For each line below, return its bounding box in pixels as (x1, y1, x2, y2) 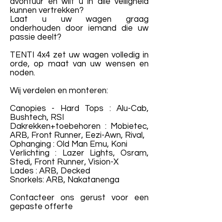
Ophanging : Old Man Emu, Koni (10, 140, 127, 149)
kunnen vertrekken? (10, 6, 86, 15)
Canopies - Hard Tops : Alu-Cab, (10, 104, 149, 113)
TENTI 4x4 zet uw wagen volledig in (10, 51, 149, 59)
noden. (10, 68, 35, 77)
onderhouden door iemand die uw (10, 24, 149, 33)
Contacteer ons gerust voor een (10, 193, 149, 202)
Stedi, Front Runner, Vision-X (10, 158, 118, 166)
